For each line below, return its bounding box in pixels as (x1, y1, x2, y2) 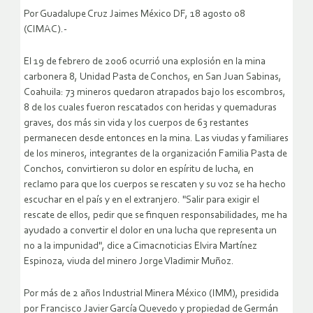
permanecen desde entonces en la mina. (24, 133, 195, 145)
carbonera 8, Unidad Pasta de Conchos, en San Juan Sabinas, (24, 72, 282, 83)
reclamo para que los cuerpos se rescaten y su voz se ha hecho (24, 180, 286, 191)
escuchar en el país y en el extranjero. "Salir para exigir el (24, 195, 259, 206)
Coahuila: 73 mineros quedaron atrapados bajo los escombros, (24, 87, 286, 99)
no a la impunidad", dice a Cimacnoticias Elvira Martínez (24, 241, 257, 252)
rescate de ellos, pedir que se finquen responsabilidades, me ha (24, 210, 287, 221)
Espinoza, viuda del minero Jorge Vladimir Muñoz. (24, 256, 234, 268)
